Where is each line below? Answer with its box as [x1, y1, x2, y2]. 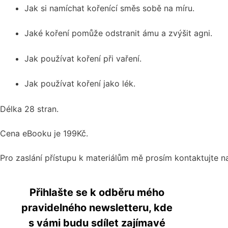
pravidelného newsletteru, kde [21, 201, 173, 214]
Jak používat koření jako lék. [24, 78, 135, 89]
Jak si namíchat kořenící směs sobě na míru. [24, 3, 194, 13]
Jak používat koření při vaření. [24, 53, 141, 64]
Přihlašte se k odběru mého [29, 186, 164, 198]
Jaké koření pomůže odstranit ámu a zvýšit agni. [24, 28, 212, 39]
